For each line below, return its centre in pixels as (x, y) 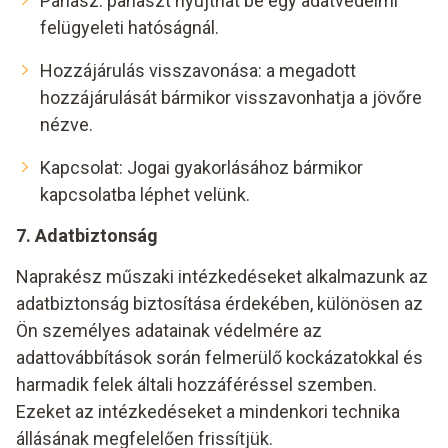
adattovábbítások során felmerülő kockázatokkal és (219, 357)
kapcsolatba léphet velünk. (145, 194)
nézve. (66, 124)
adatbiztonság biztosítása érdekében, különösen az (219, 303)
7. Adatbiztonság (87, 235)
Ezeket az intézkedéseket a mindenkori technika (208, 411)
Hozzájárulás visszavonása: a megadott (198, 70)
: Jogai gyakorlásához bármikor (241, 167)
